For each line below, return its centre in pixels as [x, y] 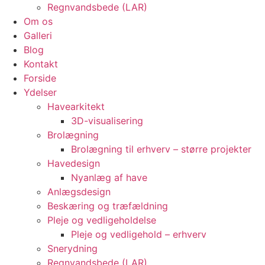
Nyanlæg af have [109, 177]
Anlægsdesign [79, 192]
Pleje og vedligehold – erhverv [139, 234]
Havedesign [74, 163]
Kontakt [41, 64]
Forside [40, 78]
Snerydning [72, 248]
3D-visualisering [107, 121]
